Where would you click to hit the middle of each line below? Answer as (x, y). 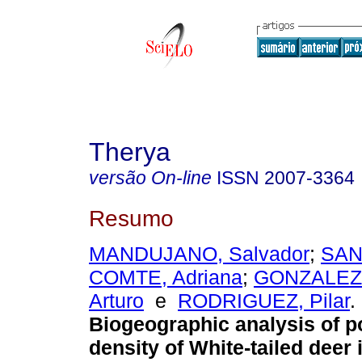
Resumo (131, 218)
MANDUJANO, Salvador (199, 254)
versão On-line (150, 178)
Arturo (116, 301)
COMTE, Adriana (166, 278)
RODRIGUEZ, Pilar (264, 301)
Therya (130, 152)
